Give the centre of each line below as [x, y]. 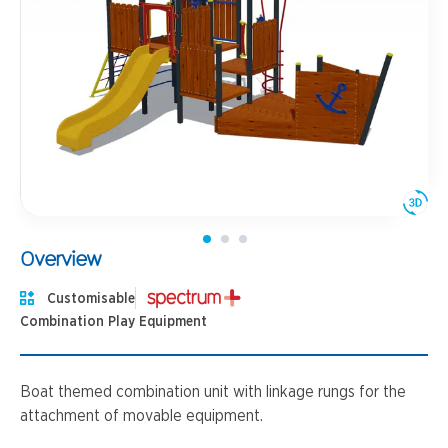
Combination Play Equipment [113, 322]
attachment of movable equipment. [141, 416]
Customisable [91, 299]
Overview [60, 258]
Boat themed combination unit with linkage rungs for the [213, 392]
